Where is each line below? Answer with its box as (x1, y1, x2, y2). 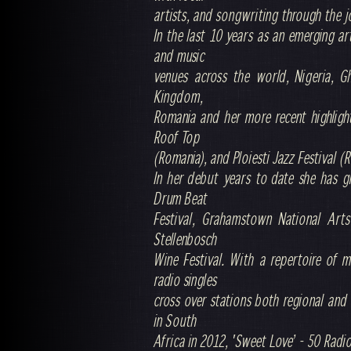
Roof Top (154, 128, 200, 147)
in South (154, 311, 197, 330)
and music (154, 46, 205, 65)
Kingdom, (154, 87, 203, 106)
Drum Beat (154, 189, 208, 208)
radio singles (154, 270, 217, 289)
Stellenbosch (154, 230, 217, 248)
